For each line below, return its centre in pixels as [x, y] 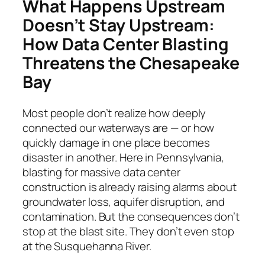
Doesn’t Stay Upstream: [119, 25]
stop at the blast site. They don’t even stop [128, 231]
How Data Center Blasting [126, 44]
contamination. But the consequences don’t [131, 216]
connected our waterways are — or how [119, 127]
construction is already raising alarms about [130, 187]
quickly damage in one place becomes [116, 142]
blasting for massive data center [101, 172]
